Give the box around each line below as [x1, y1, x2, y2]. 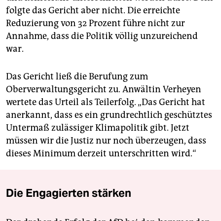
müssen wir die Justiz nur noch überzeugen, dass [6, 135, 206, 147]
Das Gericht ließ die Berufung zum [6, 71, 148, 82]
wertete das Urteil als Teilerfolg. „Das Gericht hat [6, 97, 205, 108]
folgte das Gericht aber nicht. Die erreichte [6, 5, 180, 16]
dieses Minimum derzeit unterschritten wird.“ [6, 148, 196, 159]
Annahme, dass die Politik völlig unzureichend [6, 31, 198, 42]
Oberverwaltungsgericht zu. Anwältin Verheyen [6, 84, 201, 95]
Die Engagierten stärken [6, 186, 131, 200]
